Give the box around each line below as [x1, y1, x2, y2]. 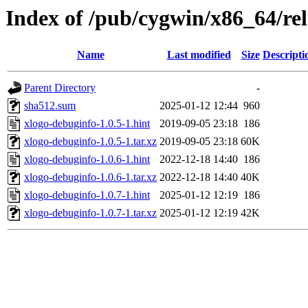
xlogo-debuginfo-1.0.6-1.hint [24, 153, 150, 166]
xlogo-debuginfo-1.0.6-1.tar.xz [24, 171, 157, 184]
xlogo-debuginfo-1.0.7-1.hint [24, 189, 150, 201]
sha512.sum [24, 100, 76, 112]
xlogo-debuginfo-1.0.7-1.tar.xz [24, 207, 157, 219]
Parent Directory [24, 82, 96, 94]
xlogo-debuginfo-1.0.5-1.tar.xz [24, 135, 157, 148]
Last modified [166, 49, 231, 61]
